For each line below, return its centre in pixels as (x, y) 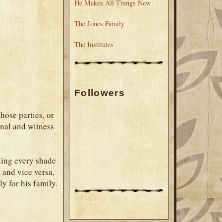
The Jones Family (99, 24)
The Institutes (94, 45)
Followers (100, 93)
